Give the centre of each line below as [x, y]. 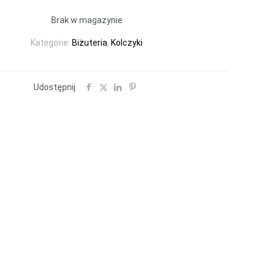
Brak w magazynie [87, 20]
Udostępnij [54, 87]
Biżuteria [90, 43]
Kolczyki [127, 43]
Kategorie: [51, 43]
